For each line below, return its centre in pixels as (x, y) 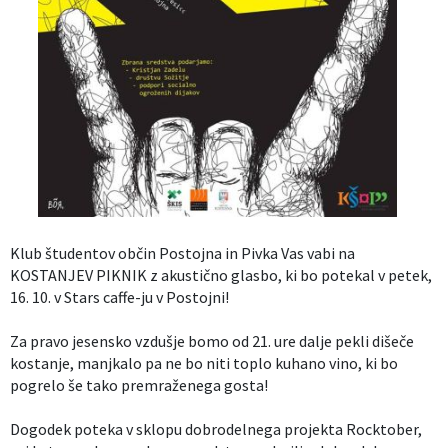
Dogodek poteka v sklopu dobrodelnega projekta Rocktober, (216, 429)
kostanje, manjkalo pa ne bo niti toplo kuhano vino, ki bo (204, 363)
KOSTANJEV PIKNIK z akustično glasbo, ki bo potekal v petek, (221, 275)
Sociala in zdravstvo (76, 127)
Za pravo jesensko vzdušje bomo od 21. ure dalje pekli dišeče (212, 341)
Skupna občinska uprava (90, 177)
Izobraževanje (61, 27)
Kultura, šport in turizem (88, 77)
